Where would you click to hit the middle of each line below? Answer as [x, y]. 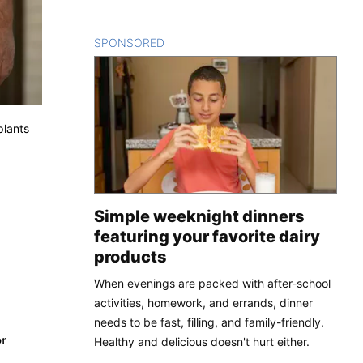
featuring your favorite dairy [207, 236]
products [130, 256]
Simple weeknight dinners [199, 216]
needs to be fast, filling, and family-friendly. [209, 322]
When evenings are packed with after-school [212, 283]
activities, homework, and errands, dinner [203, 302]
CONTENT [192, 42]
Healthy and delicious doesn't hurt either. [202, 341]
